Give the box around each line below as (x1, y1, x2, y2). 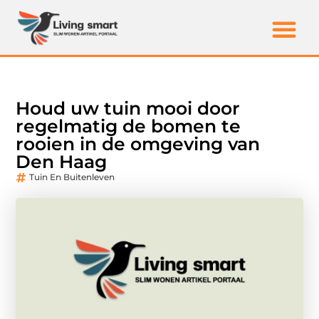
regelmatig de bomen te (16, 115, 241, 137)
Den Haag (16, 151, 108, 173)
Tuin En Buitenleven (29, 172, 115, 183)
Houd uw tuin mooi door (16, 98, 241, 120)
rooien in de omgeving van (16, 133, 261, 155)
